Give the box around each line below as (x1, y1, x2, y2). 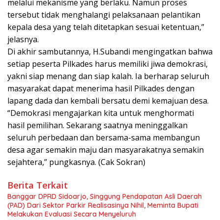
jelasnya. (7, 33, 39, 45)
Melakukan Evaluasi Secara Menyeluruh (7, 209, 136, 219)
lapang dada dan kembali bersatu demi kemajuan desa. (7, 95, 209, 106)
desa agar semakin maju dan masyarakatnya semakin (7, 144, 204, 155)
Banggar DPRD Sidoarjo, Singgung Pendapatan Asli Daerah (7, 192, 202, 201)
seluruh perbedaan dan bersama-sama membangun (7, 132, 200, 143)
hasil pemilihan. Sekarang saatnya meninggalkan (7, 119, 188, 131)
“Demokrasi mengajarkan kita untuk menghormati (7, 107, 194, 118)
